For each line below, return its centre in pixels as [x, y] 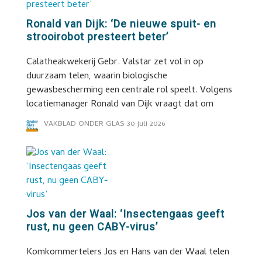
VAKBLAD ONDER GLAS [84, 124]
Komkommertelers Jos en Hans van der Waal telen [127, 253]
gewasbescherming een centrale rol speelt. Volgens [129, 91]
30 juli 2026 [146, 124]
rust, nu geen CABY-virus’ [92, 227]
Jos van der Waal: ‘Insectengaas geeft [125, 214]
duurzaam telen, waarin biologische [96, 77]
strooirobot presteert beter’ [97, 37]
